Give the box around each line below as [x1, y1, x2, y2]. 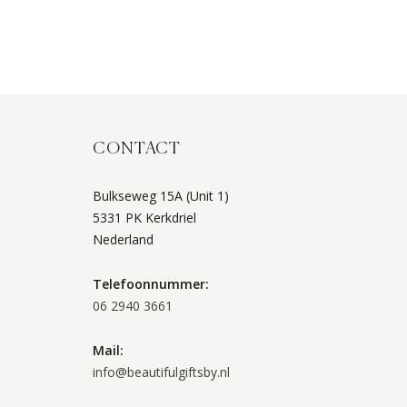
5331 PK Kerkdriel [93, 208, 196, 226]
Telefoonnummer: [93, 274, 209, 293]
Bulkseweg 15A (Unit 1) [93, 186, 229, 204]
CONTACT [93, 140, 181, 157]
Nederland [93, 230, 154, 248]
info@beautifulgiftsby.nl [93, 362, 230, 381]
